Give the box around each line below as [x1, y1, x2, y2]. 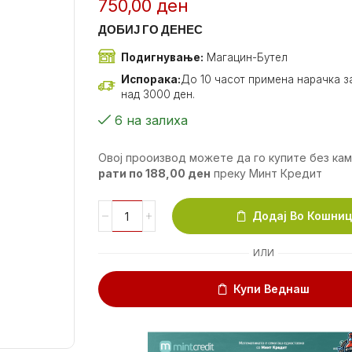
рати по [98, 167, 146, 180]
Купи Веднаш [233, 282, 310, 296]
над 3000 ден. [121, 88, 196, 101]
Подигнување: [121, 50, 204, 64]
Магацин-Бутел [203, 50, 288, 64]
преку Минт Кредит [214, 167, 323, 180]
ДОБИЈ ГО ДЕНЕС [98, 22, 203, 37]
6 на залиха [115, 112, 189, 128]
